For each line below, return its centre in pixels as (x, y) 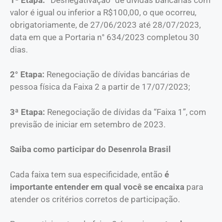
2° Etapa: (28, 75)
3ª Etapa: (28, 112)
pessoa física (35, 87)
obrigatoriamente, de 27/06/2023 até (81, 25)
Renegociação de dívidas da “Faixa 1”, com (127, 112)
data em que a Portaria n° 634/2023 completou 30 (105, 37)
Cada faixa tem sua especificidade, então (87, 174)
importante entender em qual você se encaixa (97, 187)
